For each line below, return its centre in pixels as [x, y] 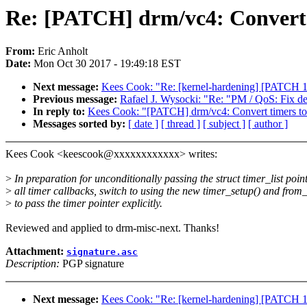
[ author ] [268, 124]
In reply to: [60, 112]
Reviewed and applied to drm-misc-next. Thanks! [112, 228]
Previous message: [76, 99]
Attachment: [36, 251]
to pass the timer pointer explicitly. [87, 204]
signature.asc [102, 252]
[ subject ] [224, 124]
